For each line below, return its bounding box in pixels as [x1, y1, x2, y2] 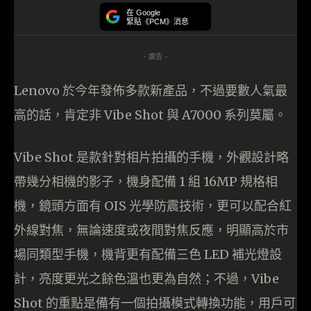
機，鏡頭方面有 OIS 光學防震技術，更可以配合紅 [14, 198, 292, 215]
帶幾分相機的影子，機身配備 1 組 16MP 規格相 [14, 174, 278, 190]
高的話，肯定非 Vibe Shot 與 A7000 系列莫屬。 [14, 107, 287, 124]
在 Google [126, 8, 160, 17]
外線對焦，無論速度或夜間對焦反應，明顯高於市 [14, 222, 289, 239]
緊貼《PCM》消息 [126, 17, 189, 26]
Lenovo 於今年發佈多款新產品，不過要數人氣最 [14, 83, 287, 99]
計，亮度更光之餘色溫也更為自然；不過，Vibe [14, 271, 279, 287]
